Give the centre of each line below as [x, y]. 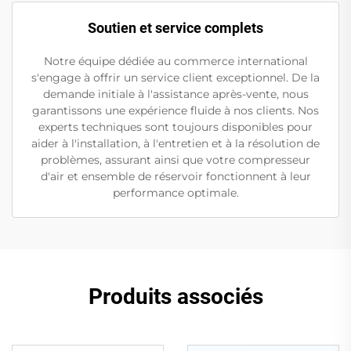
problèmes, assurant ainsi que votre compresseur [175, 159]
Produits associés [175, 296]
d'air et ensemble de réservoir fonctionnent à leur [175, 176]
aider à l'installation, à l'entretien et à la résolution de [175, 143]
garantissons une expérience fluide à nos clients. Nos [175, 110]
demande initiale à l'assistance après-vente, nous [175, 94]
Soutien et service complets [175, 27]
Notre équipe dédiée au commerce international [175, 61]
